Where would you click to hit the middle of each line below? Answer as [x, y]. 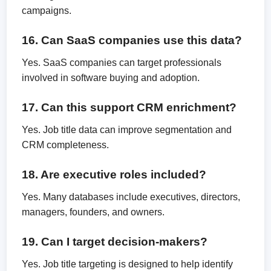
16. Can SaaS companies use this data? [132, 40]
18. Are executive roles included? [114, 175]
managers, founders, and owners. [93, 212]
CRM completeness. [66, 145]
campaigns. [47, 11]
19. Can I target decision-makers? [115, 242]
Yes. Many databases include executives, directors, [131, 197]
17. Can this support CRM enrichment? [129, 107]
